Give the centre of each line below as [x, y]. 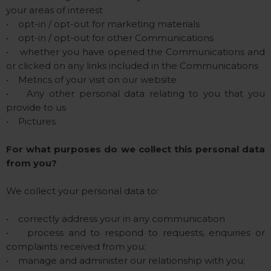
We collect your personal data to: [82, 191]
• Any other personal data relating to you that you [135, 93]
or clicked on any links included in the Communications [132, 66]
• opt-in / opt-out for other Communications [110, 38]
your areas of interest [54, 10]
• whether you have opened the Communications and [135, 52]
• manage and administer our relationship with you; [126, 260]
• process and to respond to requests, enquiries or [135, 233]
